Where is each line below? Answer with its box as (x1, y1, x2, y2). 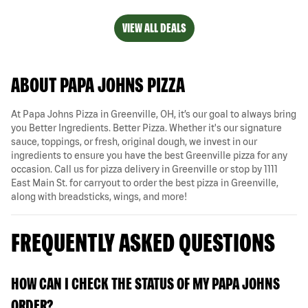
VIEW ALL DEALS (122, 20, 186, 35)
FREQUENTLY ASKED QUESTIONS (11, 227, 275, 257)
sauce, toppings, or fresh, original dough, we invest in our (11, 135, 257, 147)
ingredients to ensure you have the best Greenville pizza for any (11, 149, 287, 161)
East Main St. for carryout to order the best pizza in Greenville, (11, 177, 278, 188)
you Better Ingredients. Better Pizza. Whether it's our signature (11, 122, 282, 133)
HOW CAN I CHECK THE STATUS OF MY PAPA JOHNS (11, 274, 280, 293)
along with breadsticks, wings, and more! (11, 190, 187, 202)
